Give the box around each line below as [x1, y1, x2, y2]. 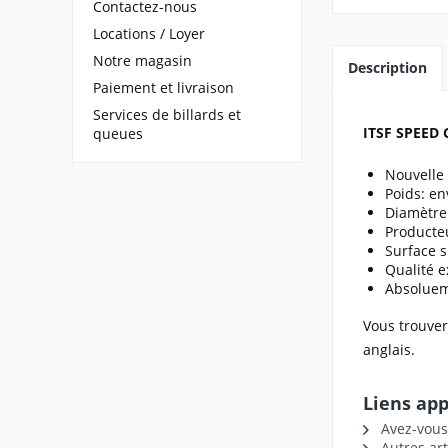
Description [348, 58, 427, 77]
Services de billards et [93, 104, 241, 124]
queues [93, 123, 143, 143]
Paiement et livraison [93, 77, 234, 97]
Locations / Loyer [93, 23, 205, 43]
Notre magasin [93, 50, 192, 70]
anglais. [363, 340, 415, 359]
